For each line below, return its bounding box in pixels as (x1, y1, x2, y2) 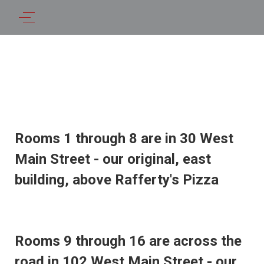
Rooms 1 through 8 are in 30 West (14, 130, 233, 147)
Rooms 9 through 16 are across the (14, 233, 242, 249)
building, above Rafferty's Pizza (14, 171, 219, 188)
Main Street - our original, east (14, 151, 211, 167)
